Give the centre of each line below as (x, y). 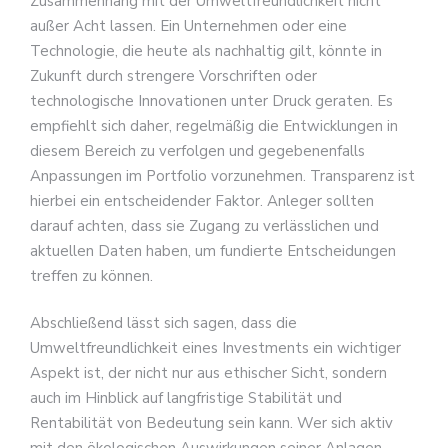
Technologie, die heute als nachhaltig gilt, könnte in (206, 50)
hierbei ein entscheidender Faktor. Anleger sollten (202, 200)
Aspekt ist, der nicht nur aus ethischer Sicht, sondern (208, 373)
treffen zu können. (91, 275)
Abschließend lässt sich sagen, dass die (163, 323)
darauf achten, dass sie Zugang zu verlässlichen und (204, 225)
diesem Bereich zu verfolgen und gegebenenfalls (197, 150)
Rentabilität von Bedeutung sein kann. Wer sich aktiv (211, 423)
